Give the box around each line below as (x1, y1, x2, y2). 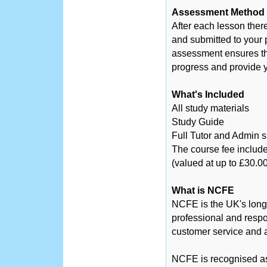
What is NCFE (172, 185, 234, 195)
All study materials (172, 103, 249, 113)
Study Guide (172, 117, 224, 127)
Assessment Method (172, 7, 265, 17)
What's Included (172, 89, 244, 100)
